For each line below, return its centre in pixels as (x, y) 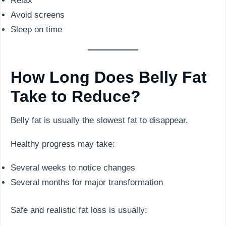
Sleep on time (36, 29)
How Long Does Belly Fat (109, 77)
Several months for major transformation (87, 182)
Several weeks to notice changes (73, 168)
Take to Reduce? (76, 96)
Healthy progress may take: (63, 144)
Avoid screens (38, 15)
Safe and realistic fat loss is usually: (79, 210)
